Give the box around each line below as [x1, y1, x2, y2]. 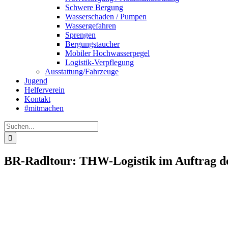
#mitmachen [24, 104, 64, 112]
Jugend [24, 76, 47, 85]
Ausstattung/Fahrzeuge [45, 67, 119, 76]
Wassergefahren [65, 21, 116, 30]
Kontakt [24, 95, 50, 103]
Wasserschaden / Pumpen [65, 12, 147, 21]
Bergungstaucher [65, 40, 120, 48]
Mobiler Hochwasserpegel [65, 49, 150, 58]
